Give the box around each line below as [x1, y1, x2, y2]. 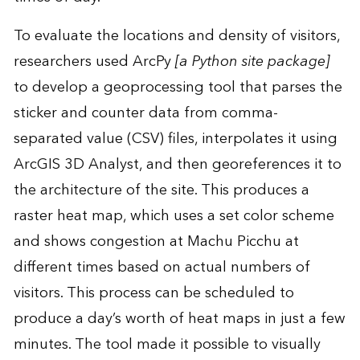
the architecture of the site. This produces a [13, 178, 309, 203]
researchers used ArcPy [13, 49, 175, 75]
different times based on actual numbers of [13, 255, 310, 280]
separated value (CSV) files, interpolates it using [13, 126, 337, 152]
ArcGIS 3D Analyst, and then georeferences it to [13, 152, 342, 178]
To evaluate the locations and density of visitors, [13, 23, 340, 49]
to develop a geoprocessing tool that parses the [13, 75, 342, 100]
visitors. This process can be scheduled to [13, 280, 294, 306]
